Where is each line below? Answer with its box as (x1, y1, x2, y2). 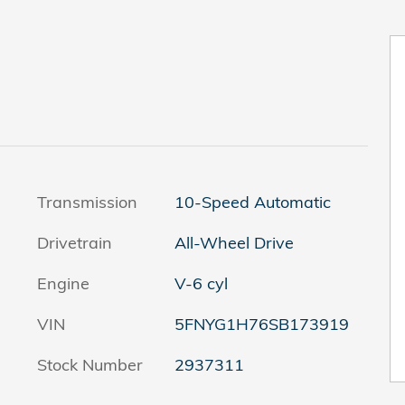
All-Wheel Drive (174, 232, 295, 253)
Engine (37, 273, 89, 294)
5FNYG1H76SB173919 (174, 314, 349, 334)
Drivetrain (37, 232, 112, 253)
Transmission (37, 192, 137, 212)
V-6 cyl (174, 273, 228, 294)
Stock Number (37, 354, 143, 375)
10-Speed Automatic (174, 192, 331, 212)
